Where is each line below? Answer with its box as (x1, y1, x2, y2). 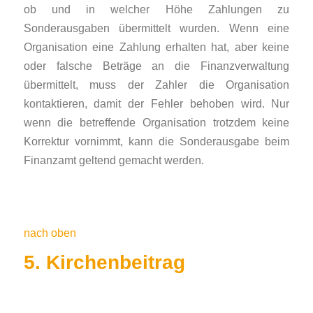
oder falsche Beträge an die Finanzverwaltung (23, 59, 290, 72)
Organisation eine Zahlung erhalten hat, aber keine (23, 40, 290, 53)
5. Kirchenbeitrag (23, 251, 185, 273)
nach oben (23, 226, 76, 240)
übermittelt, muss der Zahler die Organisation (23, 78, 290, 91)
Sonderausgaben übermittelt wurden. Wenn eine (23, 21, 290, 34)
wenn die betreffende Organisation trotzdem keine (23, 115, 290, 129)
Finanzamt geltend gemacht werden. (23, 153, 204, 166)
